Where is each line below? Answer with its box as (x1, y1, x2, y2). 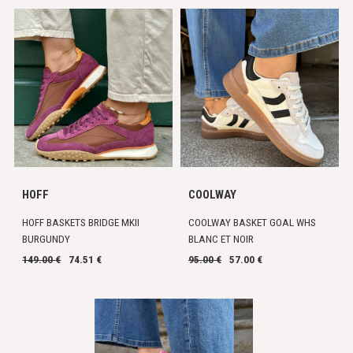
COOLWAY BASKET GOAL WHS (188, 217, 316, 229)
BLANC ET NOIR (188, 233, 254, 246)
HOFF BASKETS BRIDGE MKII (22, 217, 140, 229)
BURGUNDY (22, 233, 71, 246)
